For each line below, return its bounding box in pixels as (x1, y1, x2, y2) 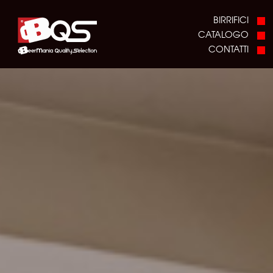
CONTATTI (208, 41, 249, 55)
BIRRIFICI (213, 12, 249, 26)
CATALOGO (198, 27, 249, 41)
